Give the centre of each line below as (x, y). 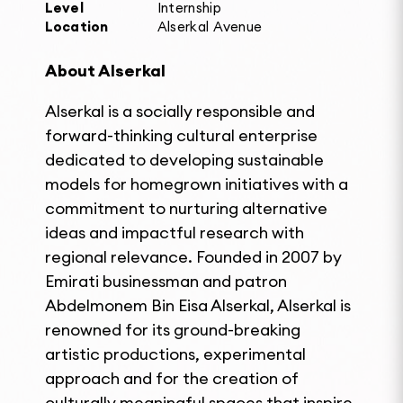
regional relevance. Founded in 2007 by (193, 257)
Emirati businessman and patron (166, 281)
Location (77, 27)
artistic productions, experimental (175, 354)
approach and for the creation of (172, 378)
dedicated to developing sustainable (184, 160)
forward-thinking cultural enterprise (181, 135)
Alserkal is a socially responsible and (180, 111)
